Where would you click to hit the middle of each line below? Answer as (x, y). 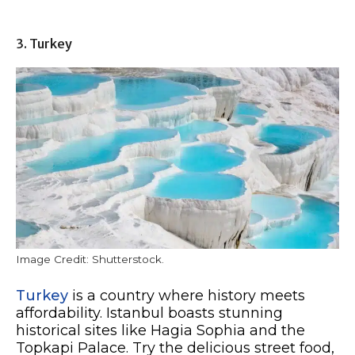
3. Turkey (44, 43)
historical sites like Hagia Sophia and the (160, 331)
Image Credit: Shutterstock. (90, 260)
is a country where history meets (187, 296)
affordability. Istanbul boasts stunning (149, 313)
